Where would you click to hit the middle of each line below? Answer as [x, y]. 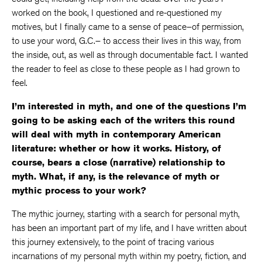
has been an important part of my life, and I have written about [129, 228]
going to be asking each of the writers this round [123, 120]
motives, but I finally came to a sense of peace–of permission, [128, 27]
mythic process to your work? [79, 190]
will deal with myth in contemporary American [116, 134]
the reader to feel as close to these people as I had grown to [126, 69]
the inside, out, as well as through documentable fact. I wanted [130, 55]
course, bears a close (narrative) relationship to [118, 162]
